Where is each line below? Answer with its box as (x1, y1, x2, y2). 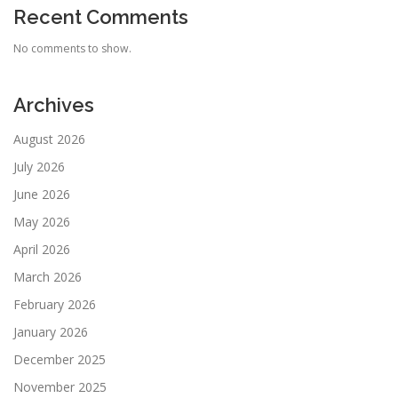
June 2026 (13, 185, 70, 203)
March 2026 (13, 267, 82, 285)
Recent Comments (13, 5, 188, 29)
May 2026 (13, 212, 70, 230)
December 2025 (13, 350, 106, 368)
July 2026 (13, 157, 65, 175)
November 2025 (13, 378, 107, 395)
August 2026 (13, 130, 85, 147)
